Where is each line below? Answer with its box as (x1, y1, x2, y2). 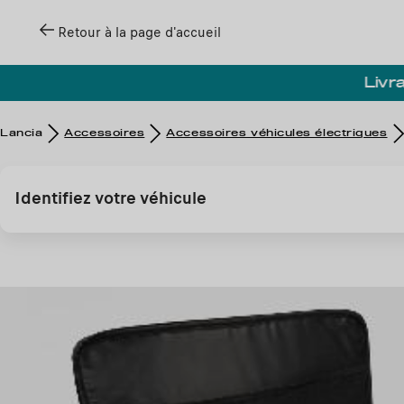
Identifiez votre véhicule (14, 186, 207, 210)
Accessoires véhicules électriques (166, 128, 388, 138)
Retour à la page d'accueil (58, 23, 221, 42)
